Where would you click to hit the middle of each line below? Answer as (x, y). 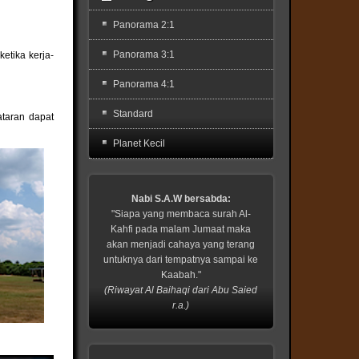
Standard (133, 114)
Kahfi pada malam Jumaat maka (181, 229)
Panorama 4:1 (143, 84)
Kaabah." (181, 275)
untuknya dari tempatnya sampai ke (181, 260)
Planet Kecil (139, 143)
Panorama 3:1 (143, 54)
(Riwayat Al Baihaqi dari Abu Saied (181, 290)
